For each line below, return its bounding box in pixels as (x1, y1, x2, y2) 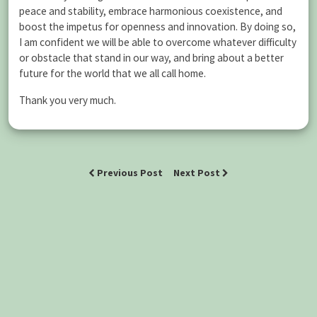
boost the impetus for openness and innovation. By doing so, (19, 20, 296, 34)
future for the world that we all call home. (19, 67, 206, 81)
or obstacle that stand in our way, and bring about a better (19, 51, 284, 65)
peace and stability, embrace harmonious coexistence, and (19, 4, 282, 18)
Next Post (173, 166, 222, 179)
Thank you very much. (19, 93, 116, 107)
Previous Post (95, 166, 165, 179)
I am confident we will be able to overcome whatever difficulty (19, 35, 296, 50)
